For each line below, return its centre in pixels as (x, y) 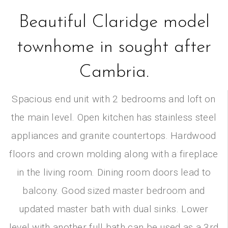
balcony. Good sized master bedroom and (114, 190)
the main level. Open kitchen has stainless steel (114, 117)
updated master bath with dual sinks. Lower (114, 209)
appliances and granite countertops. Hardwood (114, 135)
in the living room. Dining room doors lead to (114, 172)
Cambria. (114, 72)
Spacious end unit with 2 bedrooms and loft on (114, 99)
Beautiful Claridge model (114, 22)
